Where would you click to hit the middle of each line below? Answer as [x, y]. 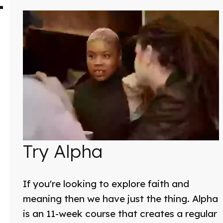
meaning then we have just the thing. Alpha [120, 198]
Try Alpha [62, 151]
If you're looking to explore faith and [106, 183]
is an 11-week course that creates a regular [120, 213]
